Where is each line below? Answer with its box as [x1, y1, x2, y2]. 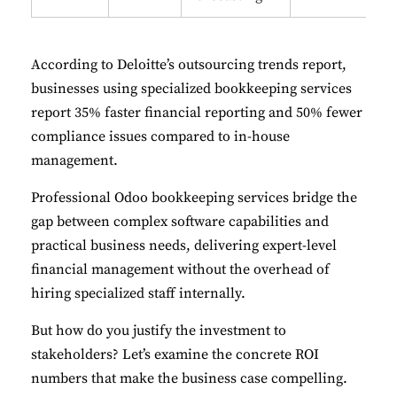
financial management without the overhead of [31, 260, 330, 278]
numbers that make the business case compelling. [31, 369, 347, 387]
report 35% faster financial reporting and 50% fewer [31, 103, 362, 121]
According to [31, 55, 113, 74]
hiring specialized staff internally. [31, 284, 245, 302]
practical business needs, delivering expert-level [31, 236, 337, 254]
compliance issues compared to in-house [31, 127, 290, 145]
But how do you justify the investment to [31, 321, 286, 339]
